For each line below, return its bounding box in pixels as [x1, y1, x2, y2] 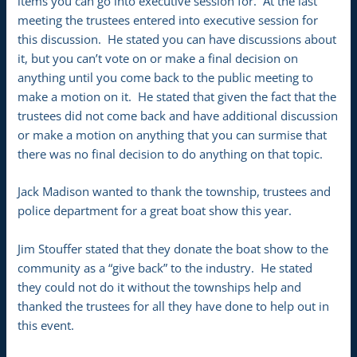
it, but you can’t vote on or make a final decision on [18, 49, 299, 66]
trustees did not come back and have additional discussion [18, 107, 339, 124]
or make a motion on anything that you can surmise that [18, 126, 328, 143]
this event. [18, 316, 75, 333]
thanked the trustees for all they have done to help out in [18, 297, 330, 314]
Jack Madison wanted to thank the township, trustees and [18, 183, 331, 200]
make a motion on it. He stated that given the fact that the [18, 88, 337, 104]
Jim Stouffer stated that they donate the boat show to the [18, 240, 329, 257]
